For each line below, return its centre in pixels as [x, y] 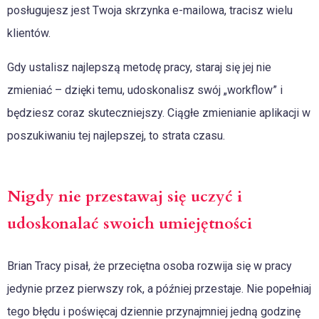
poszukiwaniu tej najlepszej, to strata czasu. [116, 135]
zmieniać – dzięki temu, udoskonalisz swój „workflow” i [145, 90]
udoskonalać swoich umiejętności [130, 223]
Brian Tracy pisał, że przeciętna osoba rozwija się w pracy [150, 266]
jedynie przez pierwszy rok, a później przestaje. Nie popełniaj [159, 288]
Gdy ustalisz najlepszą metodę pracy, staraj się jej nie [139, 67]
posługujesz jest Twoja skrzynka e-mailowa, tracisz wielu [150, 10]
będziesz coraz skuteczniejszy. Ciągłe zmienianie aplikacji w [159, 113]
